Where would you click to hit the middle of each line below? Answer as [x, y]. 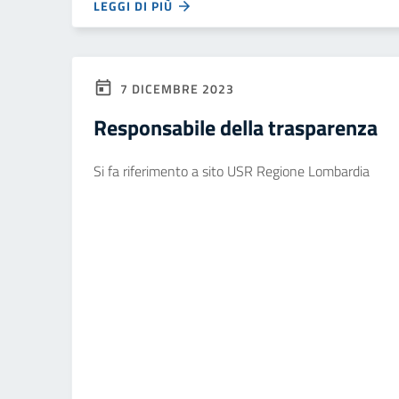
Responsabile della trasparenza [236, 127]
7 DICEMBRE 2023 [175, 89]
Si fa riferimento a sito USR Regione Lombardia [235, 171]
